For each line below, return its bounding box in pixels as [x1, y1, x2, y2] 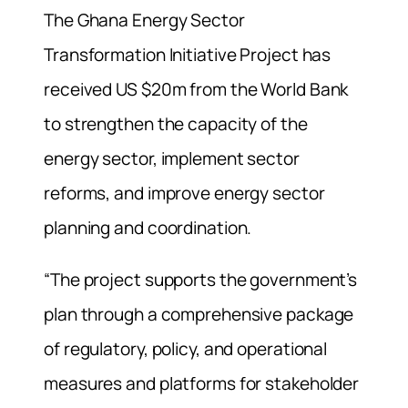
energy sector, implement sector [44, 146, 300, 170]
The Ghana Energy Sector [44, 7, 245, 32]
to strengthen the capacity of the [44, 111, 308, 136]
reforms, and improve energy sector [44, 180, 325, 205]
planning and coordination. [44, 215, 252, 240]
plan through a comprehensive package [44, 301, 354, 326]
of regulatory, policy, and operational [44, 336, 328, 361]
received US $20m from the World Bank [44, 76, 349, 101]
